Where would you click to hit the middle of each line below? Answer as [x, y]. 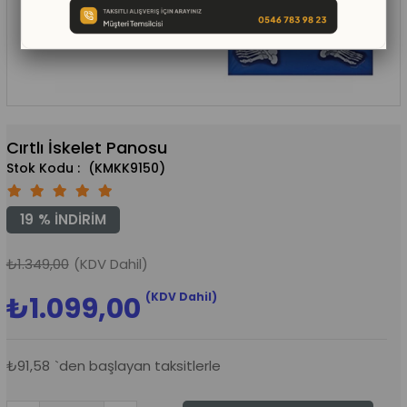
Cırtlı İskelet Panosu [86, 147]
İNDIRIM [78, 219]
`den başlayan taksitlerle [137, 365]
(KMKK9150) [124, 168]
